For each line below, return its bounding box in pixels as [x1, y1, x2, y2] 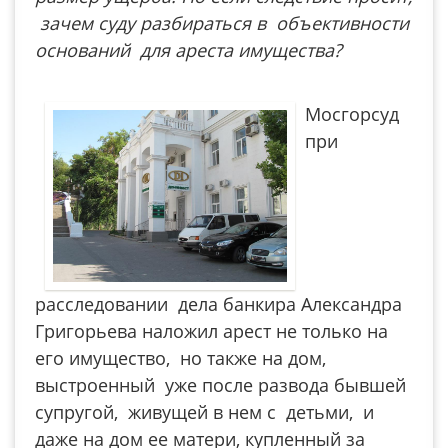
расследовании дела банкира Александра [35, 292, 402, 316]
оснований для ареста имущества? [35, 38, 352, 62]
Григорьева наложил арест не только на [35, 319, 388, 343]
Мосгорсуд [305, 102, 399, 126]
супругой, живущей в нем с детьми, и [35, 400, 374, 424]
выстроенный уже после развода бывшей [35, 373, 406, 397]
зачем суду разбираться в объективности [35, 11, 409, 35]
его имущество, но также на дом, [35, 346, 331, 370]
